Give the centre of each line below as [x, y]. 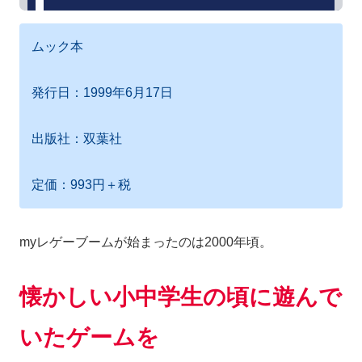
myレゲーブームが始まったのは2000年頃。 [146, 242]
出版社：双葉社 [77, 138]
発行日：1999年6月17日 [102, 92]
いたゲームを [89, 338]
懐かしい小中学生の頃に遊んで [181, 297]
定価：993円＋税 [81, 184]
